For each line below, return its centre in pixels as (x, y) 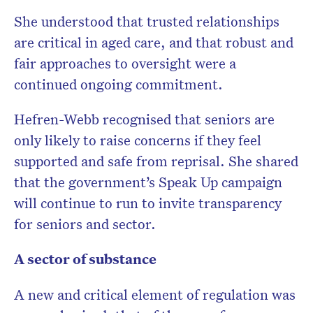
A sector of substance (85, 259)
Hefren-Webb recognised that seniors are (144, 119)
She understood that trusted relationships (147, 21)
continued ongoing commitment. (122, 84)
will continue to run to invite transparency (148, 203)
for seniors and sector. (87, 224)
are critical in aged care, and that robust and (154, 42)
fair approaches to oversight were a (125, 63)
